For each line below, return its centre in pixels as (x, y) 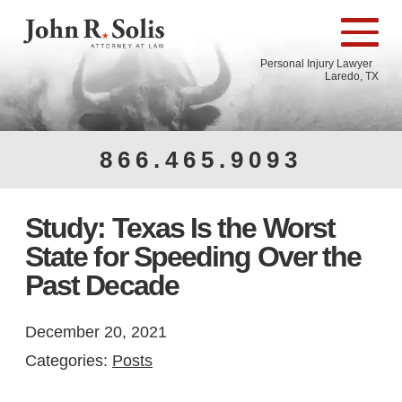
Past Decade (102, 285)
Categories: (69, 360)
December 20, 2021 (96, 332)
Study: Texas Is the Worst (180, 227)
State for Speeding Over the (193, 256)
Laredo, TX (352, 76)
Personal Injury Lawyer (319, 63)
